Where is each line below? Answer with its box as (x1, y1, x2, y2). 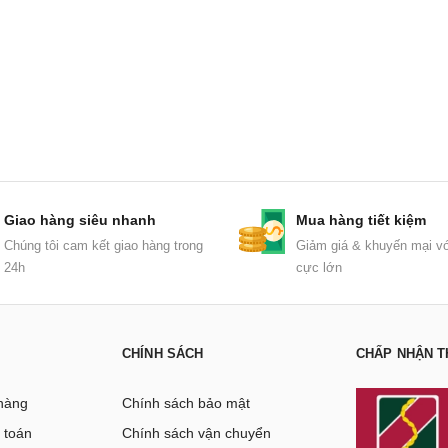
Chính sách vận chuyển (122, 425, 271, 441)
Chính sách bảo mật (122, 395, 250, 411)
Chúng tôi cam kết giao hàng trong (3, 238, 203, 253)
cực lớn (296, 260, 342, 275)
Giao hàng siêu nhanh (3, 212, 156, 228)
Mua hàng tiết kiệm (296, 212, 426, 228)
